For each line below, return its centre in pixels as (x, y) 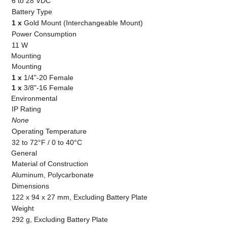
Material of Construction (50, 164)
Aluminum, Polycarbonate (53, 175)
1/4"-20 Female (49, 78)
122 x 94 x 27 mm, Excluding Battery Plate (80, 197)
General (24, 153)
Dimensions (31, 186)
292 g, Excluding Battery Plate (60, 220)
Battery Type (32, 12)
